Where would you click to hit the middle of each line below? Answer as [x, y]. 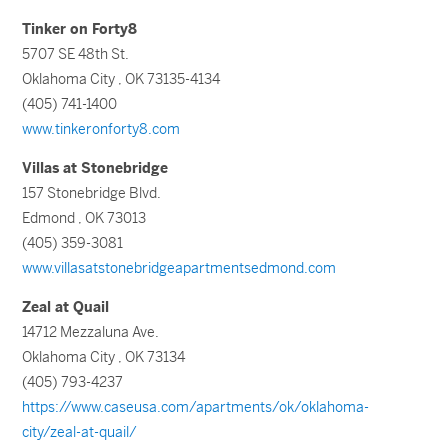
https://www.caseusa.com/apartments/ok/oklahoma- [196, 407]
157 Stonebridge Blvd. [92, 193]
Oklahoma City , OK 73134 [104, 357]
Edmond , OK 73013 [84, 218]
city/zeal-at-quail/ [80, 432]
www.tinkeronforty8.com [101, 129]
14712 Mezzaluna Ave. [91, 332]
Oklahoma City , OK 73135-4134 [121, 79]
